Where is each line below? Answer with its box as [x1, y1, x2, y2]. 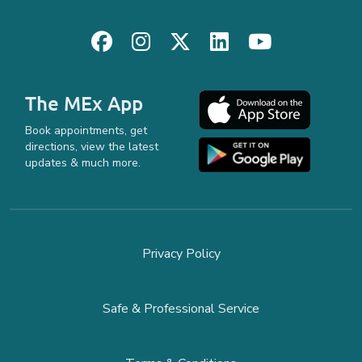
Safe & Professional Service [103, 300, 259, 318]
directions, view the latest [25, 139, 158, 154]
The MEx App [25, 90, 143, 116]
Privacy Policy [141, 245, 221, 263]
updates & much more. [25, 155, 141, 170]
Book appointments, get [25, 123, 147, 138]
